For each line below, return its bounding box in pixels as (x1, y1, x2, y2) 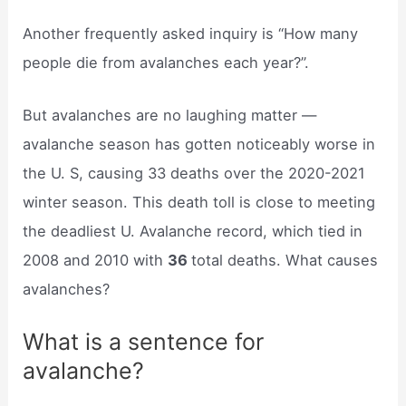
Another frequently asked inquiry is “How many (23, 24, 359, 43)
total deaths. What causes (191, 250, 379, 269)
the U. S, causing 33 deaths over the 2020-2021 (23, 163, 366, 182)
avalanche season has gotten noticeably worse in (23, 134, 376, 153)
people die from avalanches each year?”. (23, 53, 310, 72)
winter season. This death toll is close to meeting (23, 192, 376, 211)
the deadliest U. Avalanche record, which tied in (23, 221, 363, 240)
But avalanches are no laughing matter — (23, 105, 317, 124)
